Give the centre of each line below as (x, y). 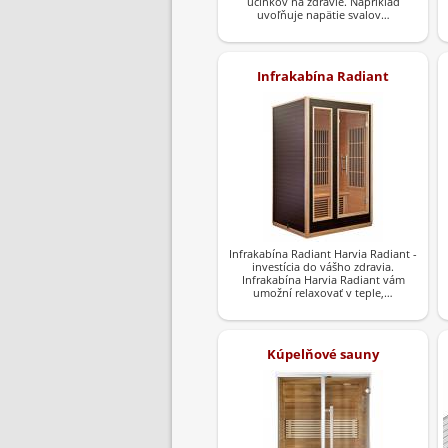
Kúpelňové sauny (323, 353)
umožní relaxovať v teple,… (323, 292)
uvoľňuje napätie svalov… (323, 14)
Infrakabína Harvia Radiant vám (323, 279)
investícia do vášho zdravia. (323, 266)
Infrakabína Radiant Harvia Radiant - (323, 253)
